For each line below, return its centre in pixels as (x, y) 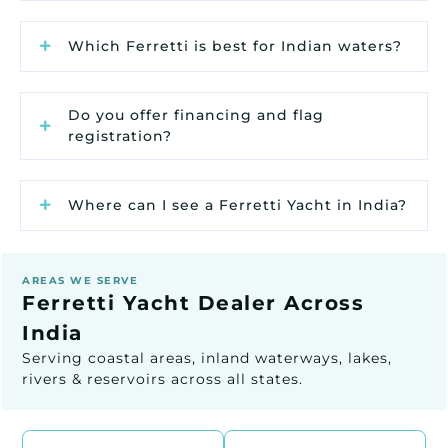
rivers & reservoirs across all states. (162, 378)
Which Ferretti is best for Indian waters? (235, 45)
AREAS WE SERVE (80, 280)
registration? (120, 135)
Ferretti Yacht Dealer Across (193, 302)
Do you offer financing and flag (196, 114)
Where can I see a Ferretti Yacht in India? (237, 204)
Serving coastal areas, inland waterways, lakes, (207, 357)
